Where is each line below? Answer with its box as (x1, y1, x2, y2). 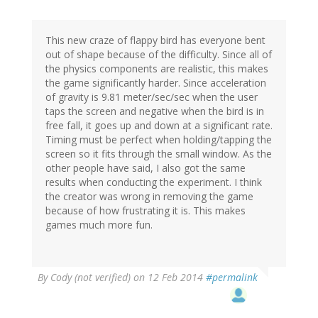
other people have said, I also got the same (45, 161, 246, 175)
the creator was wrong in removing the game (45, 190, 253, 204)
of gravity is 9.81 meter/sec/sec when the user (45, 90, 258, 104)
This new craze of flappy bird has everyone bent (45, 33, 265, 48)
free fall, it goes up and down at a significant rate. (45, 119, 273, 133)
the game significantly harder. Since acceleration (45, 76, 266, 90)
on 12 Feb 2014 (131, 270, 206, 285)
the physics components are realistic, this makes (45, 62, 268, 76)
